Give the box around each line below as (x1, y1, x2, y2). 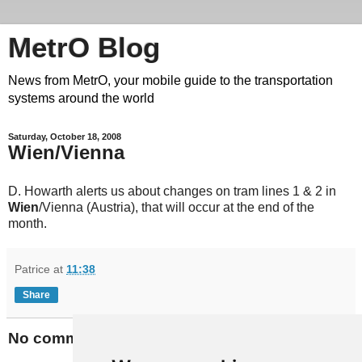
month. (8, 216, 47, 230)
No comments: (8, 329, 116, 347)
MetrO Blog (8, 32, 160, 63)
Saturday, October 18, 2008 (8, 132, 121, 141)
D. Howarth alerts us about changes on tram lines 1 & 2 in (8, 183, 336, 198)
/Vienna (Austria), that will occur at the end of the (39, 200, 314, 214)
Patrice (15, 262, 50, 276)
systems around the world (8, 91, 154, 105)
